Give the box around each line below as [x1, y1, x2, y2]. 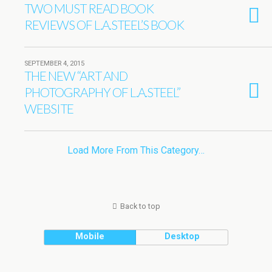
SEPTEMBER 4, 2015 [24, 59, 84, 67]
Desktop [164, 231, 200, 242]
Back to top [120, 202, 160, 211]
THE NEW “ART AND [24, 68, 127, 83]
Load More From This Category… [67, 144, 205, 156]
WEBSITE [24, 101, 73, 116]
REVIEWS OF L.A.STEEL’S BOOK [24, 17, 184, 32]
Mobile [75, 231, 105, 242]
